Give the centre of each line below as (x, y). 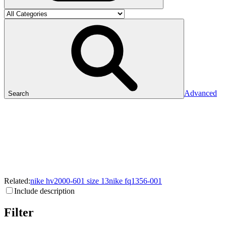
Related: (17, 181)
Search (18, 94)
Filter (19, 212)
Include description (44, 191)
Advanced (201, 93)
